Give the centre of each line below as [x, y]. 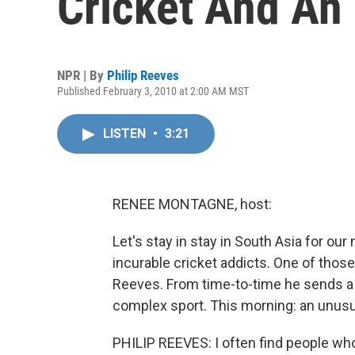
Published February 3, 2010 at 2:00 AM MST [153, 91]
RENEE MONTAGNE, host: [192, 204]
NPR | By [82, 75]
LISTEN [126, 134]
